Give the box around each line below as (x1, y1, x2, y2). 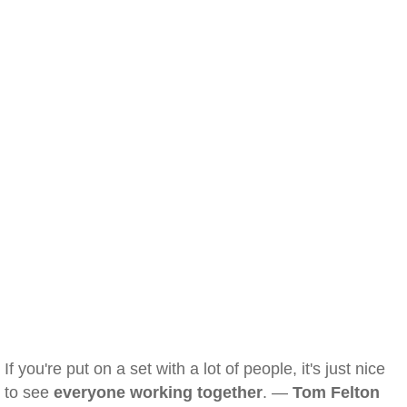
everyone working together (54, 383, 263, 402)
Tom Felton (293, 383, 380, 402)
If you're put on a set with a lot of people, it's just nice (5, 360, 385, 378)
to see (5, 383, 54, 402)
